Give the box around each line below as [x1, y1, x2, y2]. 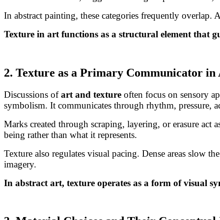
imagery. [4, 159, 36, 169]
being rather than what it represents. [4, 129, 137, 140]
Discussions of [4, 89, 61, 100]
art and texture [61, 89, 121, 100]
